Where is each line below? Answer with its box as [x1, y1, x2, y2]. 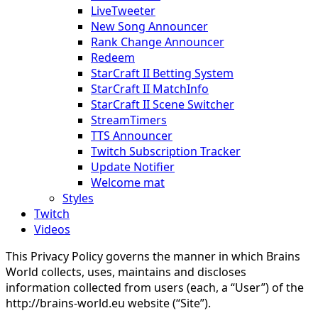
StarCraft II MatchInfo [91, 81, 209, 97]
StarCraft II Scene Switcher [91, 97, 234, 112]
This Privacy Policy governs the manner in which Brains [6, 248, 300, 264]
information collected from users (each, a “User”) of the [6, 280, 304, 295]
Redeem [91, 50, 135, 65]
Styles [62, 190, 94, 206]
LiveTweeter [91, 3, 155, 18]
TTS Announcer [91, 128, 172, 143]
